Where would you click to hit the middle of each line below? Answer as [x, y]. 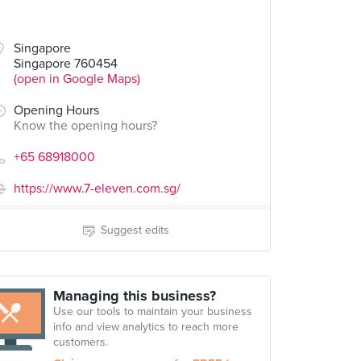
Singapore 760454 [66, 64]
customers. [81, 342]
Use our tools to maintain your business [153, 311]
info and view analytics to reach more [146, 327]
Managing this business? [135, 296]
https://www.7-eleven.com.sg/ [97, 189]
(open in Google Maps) [77, 79]
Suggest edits [135, 230]
